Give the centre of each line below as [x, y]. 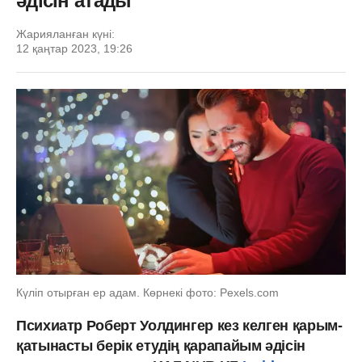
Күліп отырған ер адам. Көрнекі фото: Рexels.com [147, 292]
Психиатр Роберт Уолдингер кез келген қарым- [179, 325]
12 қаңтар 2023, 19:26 [74, 48]
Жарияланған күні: [65, 34]
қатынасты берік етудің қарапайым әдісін [161, 345]
